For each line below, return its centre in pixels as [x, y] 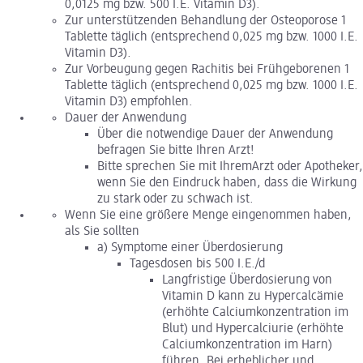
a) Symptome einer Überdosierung [190, 248]
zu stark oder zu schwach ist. [175, 200]
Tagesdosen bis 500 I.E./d [197, 265]
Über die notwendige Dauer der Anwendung [215, 135]
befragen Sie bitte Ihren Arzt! [176, 151]
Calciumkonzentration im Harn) [247, 346]
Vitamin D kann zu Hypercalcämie [253, 297]
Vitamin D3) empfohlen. [129, 102]
